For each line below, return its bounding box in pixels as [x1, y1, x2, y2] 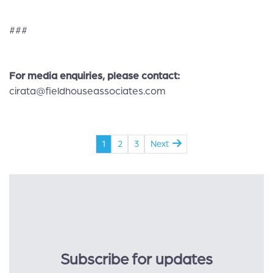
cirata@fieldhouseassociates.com [9, 85, 166, 97]
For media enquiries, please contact [9, 70, 177, 82]
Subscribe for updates [60, 250, 213, 268]
